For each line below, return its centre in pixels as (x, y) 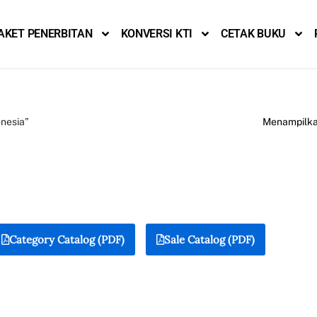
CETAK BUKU (253, 34)
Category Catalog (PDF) (67, 240)
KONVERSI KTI (156, 34)
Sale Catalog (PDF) (209, 240)
